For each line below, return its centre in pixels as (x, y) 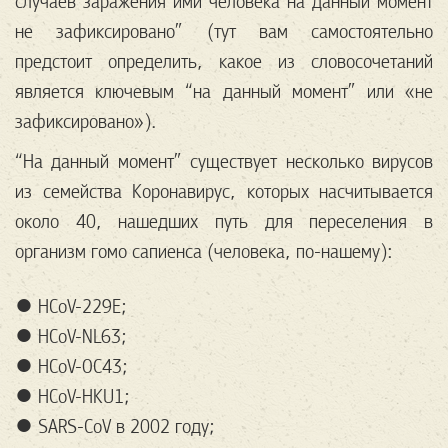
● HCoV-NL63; (71, 337)
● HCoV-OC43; (71, 367)
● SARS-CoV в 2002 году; (115, 427)
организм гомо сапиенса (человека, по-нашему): (204, 252)
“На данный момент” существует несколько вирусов (224, 162)
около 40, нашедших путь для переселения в (224, 222)
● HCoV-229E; (71, 307)
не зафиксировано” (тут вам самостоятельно (224, 32)
